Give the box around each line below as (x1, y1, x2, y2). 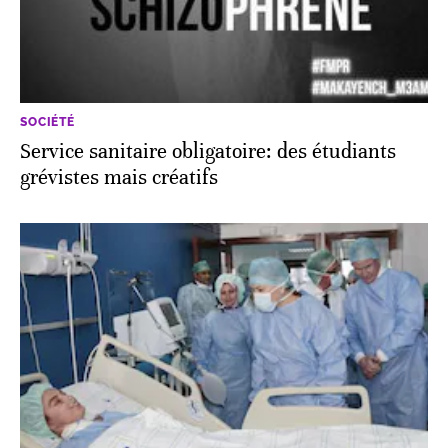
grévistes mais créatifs (20, 164, 218, 190)
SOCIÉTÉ (20, 114, 75, 129)
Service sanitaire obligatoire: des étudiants (20, 138, 396, 164)
